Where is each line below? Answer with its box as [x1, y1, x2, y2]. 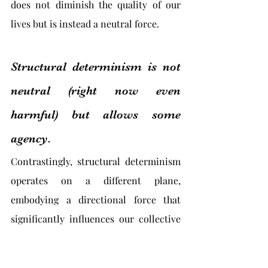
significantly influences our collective [11, 212, 181, 225]
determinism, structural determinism [11, 251, 181, 263]
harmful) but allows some [11, 108, 181, 121]
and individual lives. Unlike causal [11, 232, 181, 244]
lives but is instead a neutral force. [11, 17, 159, 30]
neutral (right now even [11, 84, 181, 98]
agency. [11, 132, 51, 145]
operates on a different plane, [11, 174, 181, 187]
